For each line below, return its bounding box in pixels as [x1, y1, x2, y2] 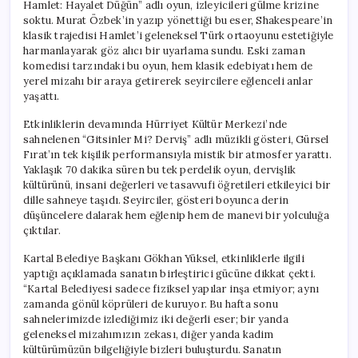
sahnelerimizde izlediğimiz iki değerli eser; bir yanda [23, 312, 288, 326]
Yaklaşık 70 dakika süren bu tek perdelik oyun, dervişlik [23, 162, 296, 177]
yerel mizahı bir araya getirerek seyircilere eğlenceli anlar [23, 74, 312, 88]
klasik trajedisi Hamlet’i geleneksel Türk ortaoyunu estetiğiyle [23, 28, 334, 42]
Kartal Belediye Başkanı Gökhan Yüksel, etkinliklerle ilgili [23, 251, 304, 265]
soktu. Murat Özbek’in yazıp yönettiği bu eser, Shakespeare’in [23, 13, 333, 27]
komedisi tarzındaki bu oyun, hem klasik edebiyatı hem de [23, 58, 313, 73]
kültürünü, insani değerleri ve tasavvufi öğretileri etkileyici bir [23, 177, 331, 192]
